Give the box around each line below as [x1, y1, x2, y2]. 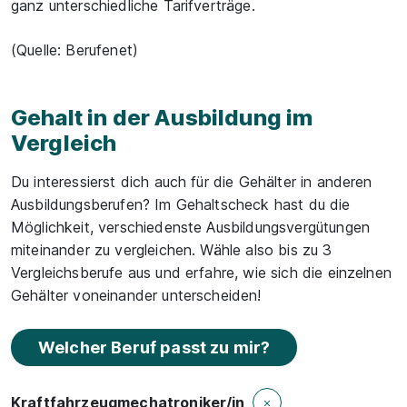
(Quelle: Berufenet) [11, 41, 139, 59]
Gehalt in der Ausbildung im [11, 104, 313, 131]
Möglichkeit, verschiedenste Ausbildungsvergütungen [11, 218, 371, 236]
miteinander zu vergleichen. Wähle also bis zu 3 [11, 241, 333, 259]
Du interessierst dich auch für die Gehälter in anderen [11, 173, 372, 191]
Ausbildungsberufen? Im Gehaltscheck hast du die [11, 195, 351, 213]
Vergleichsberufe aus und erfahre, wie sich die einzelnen [11, 263, 392, 282]
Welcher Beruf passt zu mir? [38, 338, 271, 357]
